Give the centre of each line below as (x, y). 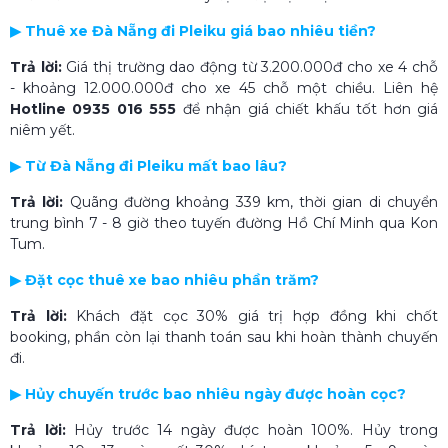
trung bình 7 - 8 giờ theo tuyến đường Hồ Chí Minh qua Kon (224, 222)
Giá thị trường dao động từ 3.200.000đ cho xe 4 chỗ (252, 66)
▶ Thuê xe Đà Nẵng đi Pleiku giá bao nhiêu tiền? (193, 30)
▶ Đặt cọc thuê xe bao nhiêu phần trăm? (164, 279)
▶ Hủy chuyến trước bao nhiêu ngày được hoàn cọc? (208, 393)
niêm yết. (42, 129)
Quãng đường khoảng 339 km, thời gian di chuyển (254, 201)
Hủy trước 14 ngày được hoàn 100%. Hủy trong (256, 429)
